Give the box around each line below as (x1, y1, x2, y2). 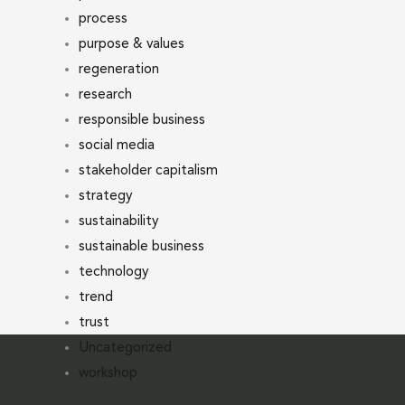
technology (78, 265, 148, 280)
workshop (78, 366, 137, 381)
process (78, 12, 127, 27)
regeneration (78, 62, 159, 78)
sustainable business (78, 240, 204, 255)
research (78, 88, 132, 103)
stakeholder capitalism (78, 164, 218, 179)
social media (78, 138, 155, 154)
